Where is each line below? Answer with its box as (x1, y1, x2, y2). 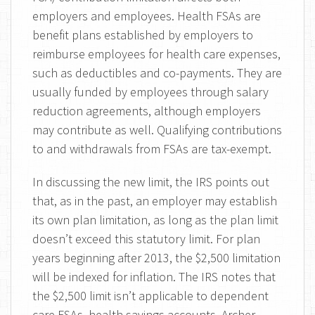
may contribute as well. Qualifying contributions (32, 122, 282, 138)
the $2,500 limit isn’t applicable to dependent (32, 288, 269, 304)
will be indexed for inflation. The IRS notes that (32, 269, 276, 285)
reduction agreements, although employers (32, 103, 261, 119)
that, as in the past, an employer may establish (32, 193, 277, 209)
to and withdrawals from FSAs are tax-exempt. (32, 141, 271, 157)
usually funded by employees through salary (32, 84, 269, 100)
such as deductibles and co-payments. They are (32, 65, 282, 81)
